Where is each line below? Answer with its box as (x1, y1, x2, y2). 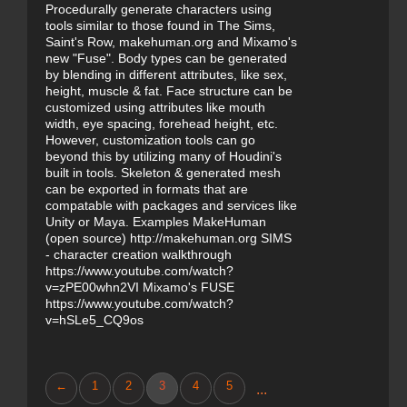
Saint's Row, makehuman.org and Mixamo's (45, 35, 297, 49)
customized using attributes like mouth (45, 100, 265, 114)
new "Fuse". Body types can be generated (45, 51, 287, 65)
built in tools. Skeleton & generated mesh (45, 165, 281, 180)
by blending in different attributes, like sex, (45, 67, 287, 82)
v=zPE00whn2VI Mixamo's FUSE (45, 280, 234, 294)
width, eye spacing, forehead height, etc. (45, 116, 278, 131)
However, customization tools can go (45, 133, 255, 147)
